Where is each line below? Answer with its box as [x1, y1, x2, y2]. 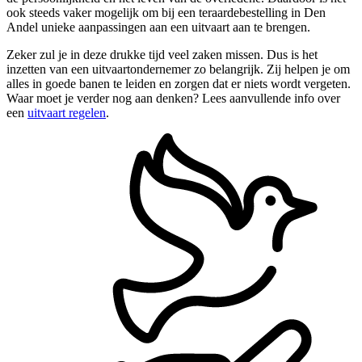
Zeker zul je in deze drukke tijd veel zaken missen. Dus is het [6, 47, 318, 61]
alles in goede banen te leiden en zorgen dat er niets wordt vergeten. [6, 76, 351, 90]
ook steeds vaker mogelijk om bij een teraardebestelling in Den [6, 5, 326, 19]
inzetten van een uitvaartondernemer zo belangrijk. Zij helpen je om [6, 61, 350, 76]
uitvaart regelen [27, 105, 106, 120]
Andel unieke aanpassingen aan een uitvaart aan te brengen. [6, 19, 310, 34]
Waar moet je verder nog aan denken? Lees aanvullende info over [6, 90, 340, 105]
